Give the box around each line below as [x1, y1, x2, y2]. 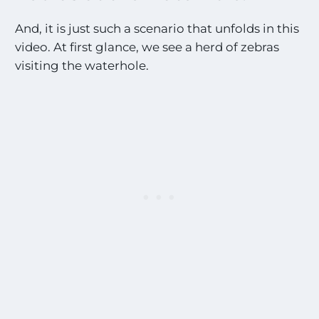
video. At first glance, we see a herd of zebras [15, 39, 280, 54]
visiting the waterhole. [15, 58, 150, 73]
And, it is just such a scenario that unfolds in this [15, 21, 300, 36]
